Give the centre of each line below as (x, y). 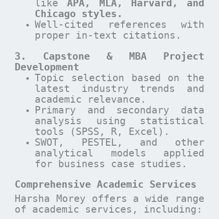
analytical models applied (120, 153)
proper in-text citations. (108, 35)
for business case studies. (111, 164)
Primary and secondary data (120, 110)
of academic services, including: (109, 209)
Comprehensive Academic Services (106, 185)
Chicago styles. (79, 14)
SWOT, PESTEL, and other (120, 142)
